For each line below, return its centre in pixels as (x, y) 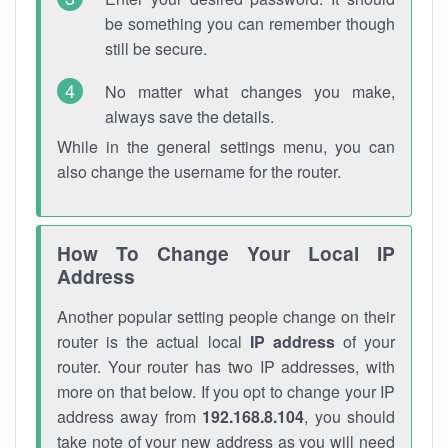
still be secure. (156, 48)
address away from (130, 416)
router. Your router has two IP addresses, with (226, 366)
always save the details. (189, 116)
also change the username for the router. (199, 171)
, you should (350, 416)
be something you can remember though (250, 23)
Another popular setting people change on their (226, 316)
